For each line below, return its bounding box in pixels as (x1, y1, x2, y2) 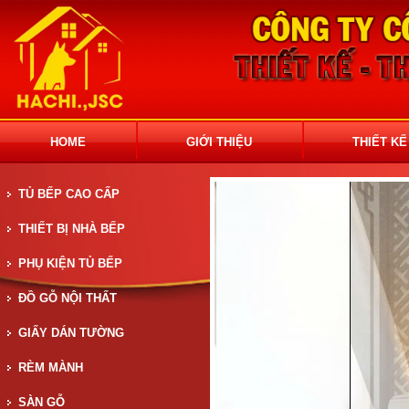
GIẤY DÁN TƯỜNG (18, 326, 124, 340)
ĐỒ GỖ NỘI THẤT (18, 291, 117, 305)
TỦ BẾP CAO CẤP (18, 187, 120, 201)
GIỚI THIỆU (186, 135, 252, 149)
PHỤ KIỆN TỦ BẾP (18, 257, 122, 270)
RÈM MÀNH (18, 361, 83, 374)
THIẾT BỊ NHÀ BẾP (18, 222, 125, 236)
